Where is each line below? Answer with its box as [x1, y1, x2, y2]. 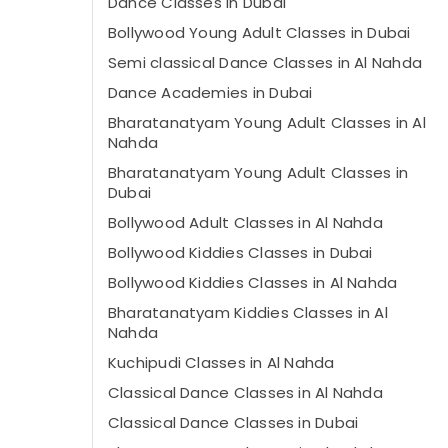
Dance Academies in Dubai [108, 82, 313, 103]
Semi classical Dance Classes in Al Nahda [108, 52, 422, 73]
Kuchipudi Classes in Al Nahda [108, 352, 335, 373]
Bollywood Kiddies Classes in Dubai [108, 242, 373, 263]
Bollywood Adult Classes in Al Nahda [108, 212, 383, 233]
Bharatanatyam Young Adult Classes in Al [108, 112, 426, 133]
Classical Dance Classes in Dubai [108, 412, 359, 433]
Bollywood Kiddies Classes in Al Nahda [108, 272, 398, 293]
